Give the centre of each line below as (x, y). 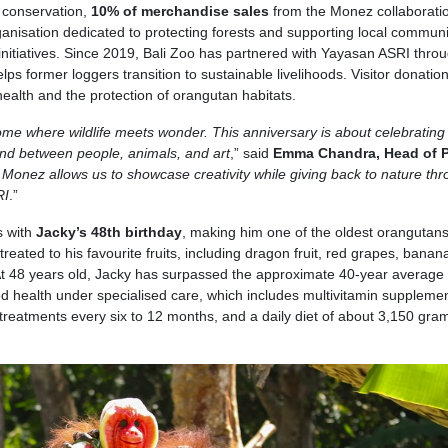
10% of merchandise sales (179, 11)
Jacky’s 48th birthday (108, 232)
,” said (251, 153)
